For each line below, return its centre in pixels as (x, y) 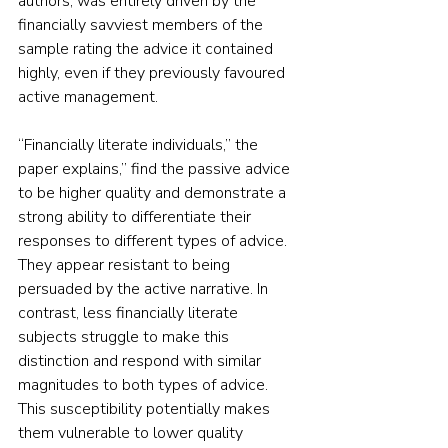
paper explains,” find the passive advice (156, 169)
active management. (88, 97)
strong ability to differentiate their (136, 217)
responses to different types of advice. (154, 241)
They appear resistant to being (126, 265)
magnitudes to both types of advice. (145, 385)
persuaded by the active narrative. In (145, 289)
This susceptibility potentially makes (146, 409)
